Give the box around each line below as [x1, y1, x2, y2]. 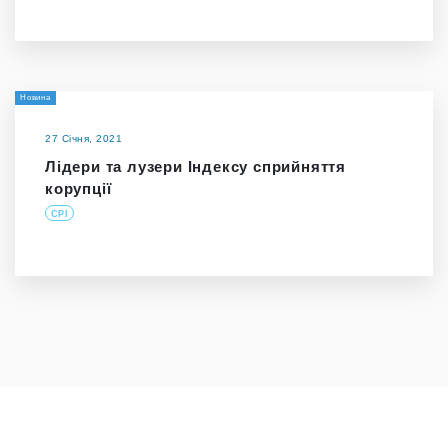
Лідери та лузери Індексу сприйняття [45, 158, 346, 176]
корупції [45, 180, 112, 198]
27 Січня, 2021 [45, 133, 122, 145]
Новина [20, 93, 51, 103]
